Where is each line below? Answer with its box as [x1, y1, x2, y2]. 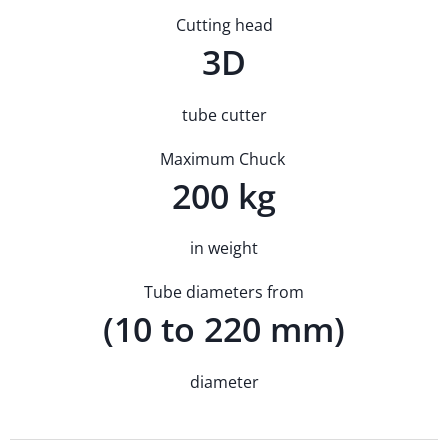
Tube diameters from [144, 281, 304, 304]
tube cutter [181, 103, 267, 126]
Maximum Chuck [159, 147, 289, 170]
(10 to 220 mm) [103, 306, 345, 353]
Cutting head [175, 14, 273, 37]
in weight [190, 237, 258, 260]
